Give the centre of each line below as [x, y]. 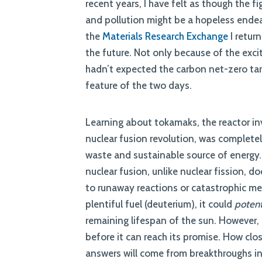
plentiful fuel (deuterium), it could [160, 204]
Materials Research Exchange [166, 36]
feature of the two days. [139, 85]
